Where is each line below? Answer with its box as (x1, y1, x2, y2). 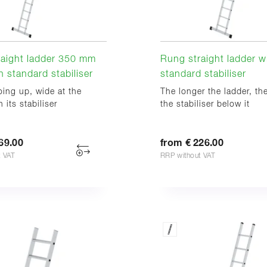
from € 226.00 (160, 138, 223, 148)
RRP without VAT (160, 152, 216, 160)
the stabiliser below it (160, 100, 250, 108)
